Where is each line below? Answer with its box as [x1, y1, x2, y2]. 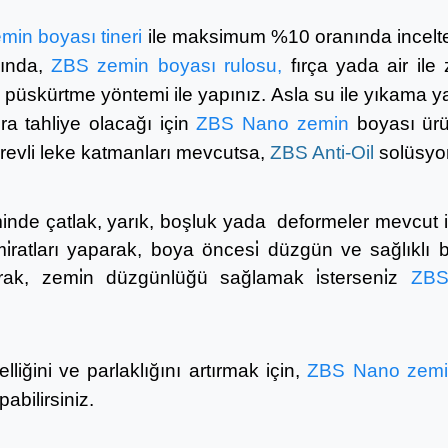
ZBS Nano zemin [196, 113, 349, 134]
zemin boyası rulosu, [97, 55, 291, 76]
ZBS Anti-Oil [270, 142, 374, 163]
